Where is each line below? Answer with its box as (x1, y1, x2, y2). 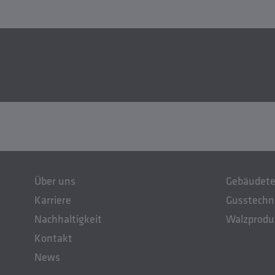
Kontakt (34, 231, 72, 246)
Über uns (34, 174, 76, 188)
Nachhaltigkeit (34, 212, 102, 227)
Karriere (34, 193, 71, 207)
